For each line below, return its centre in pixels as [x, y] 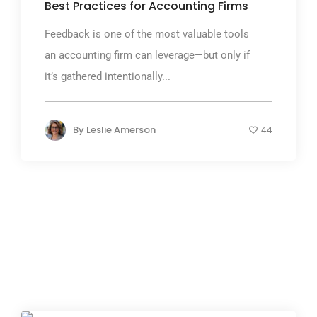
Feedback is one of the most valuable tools [147, 34]
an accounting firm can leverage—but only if [147, 56]
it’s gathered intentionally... [108, 77]
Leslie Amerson [121, 130]
